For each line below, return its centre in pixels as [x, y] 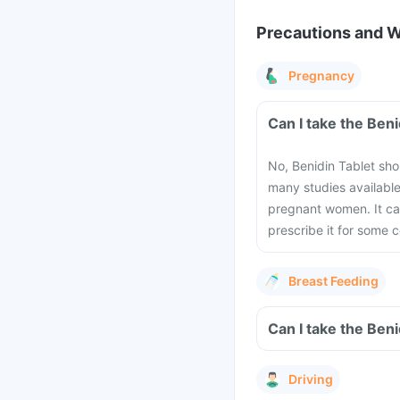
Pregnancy [321, 75]
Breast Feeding [333, 281]
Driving [311, 379]
